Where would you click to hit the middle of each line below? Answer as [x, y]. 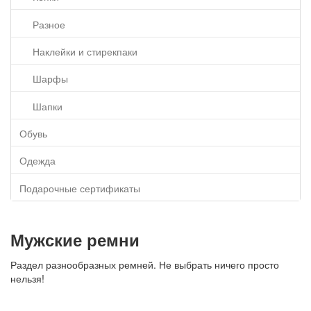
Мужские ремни [75, 239]
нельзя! [27, 278]
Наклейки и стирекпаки [85, 52]
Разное [49, 24]
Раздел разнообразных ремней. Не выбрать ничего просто [145, 264]
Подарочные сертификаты [80, 188]
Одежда [37, 161]
